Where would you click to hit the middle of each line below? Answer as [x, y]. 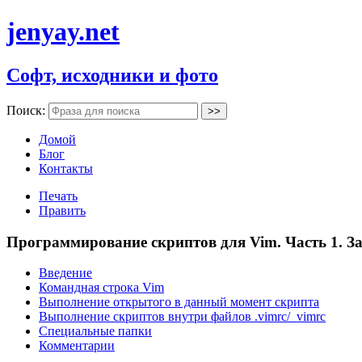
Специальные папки [95, 331]
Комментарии [77, 346]
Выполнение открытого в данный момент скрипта [179, 302]
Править [62, 210]
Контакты [66, 168]
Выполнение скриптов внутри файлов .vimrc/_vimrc [182, 317]
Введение [65, 273]
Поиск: [27, 110]
